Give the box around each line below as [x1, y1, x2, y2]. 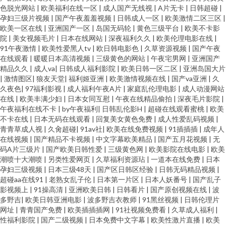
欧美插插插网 [68, 205, 111, 214]
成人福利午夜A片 [67, 84, 123, 93]
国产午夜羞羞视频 [55, 14, 113, 22]
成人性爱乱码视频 [158, 115, 216, 123]
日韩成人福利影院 [59, 64, 117, 73]
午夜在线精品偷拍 [116, 94, 174, 103]
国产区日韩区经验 [97, 165, 155, 174]
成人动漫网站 [182, 84, 224, 93]
